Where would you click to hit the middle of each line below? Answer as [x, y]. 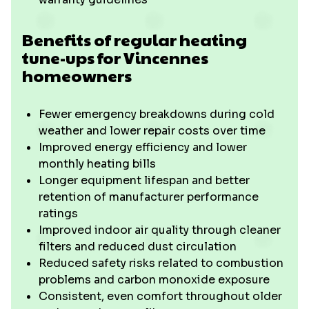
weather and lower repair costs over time [152, 131]
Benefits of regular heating [134, 39]
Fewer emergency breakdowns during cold [157, 114]
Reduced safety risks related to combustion [161, 263]
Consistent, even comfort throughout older [160, 296]
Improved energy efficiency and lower [143, 147]
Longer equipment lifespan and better [144, 180]
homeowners [77, 75]
